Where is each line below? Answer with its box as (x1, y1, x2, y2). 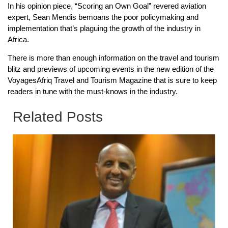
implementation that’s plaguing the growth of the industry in (8, 23, 201, 33)
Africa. (8, 35, 29, 44)
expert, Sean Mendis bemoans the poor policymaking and (8, 12, 198, 21)
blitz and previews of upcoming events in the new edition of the (8, 65, 214, 74)
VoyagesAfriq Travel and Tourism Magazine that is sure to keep (8, 76, 217, 85)
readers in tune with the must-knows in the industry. (8, 87, 178, 96)
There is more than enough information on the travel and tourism (8, 53, 219, 63)
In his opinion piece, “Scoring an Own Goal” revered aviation (8, 1, 206, 10)
